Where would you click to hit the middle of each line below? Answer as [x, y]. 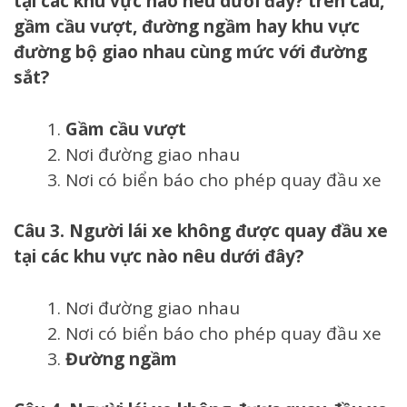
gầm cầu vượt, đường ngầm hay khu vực [187, 27]
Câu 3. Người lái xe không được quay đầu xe [201, 231]
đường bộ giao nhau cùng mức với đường [190, 52]
